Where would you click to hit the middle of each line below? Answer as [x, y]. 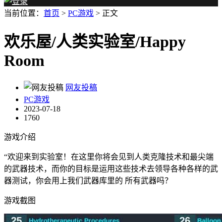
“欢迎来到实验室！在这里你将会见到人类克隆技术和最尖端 [109, 157]
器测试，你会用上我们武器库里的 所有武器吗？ [88, 180]
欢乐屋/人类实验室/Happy [95, 42]
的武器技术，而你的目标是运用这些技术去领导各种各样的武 [111, 168]
